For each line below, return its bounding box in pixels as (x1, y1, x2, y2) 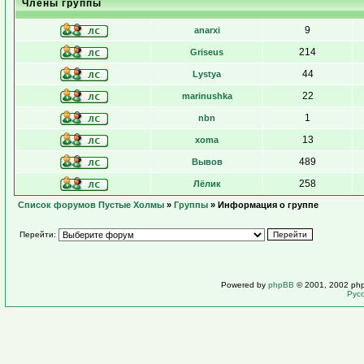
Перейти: (17, 230, 58, 239)
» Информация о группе (208, 200, 318, 210)
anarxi (193, 25, 220, 35)
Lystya (193, 69, 221, 79)
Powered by (221, 280, 268, 289)
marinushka (181, 91, 232, 101)
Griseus (190, 47, 223, 57)
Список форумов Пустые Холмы (18, 200, 164, 210)
